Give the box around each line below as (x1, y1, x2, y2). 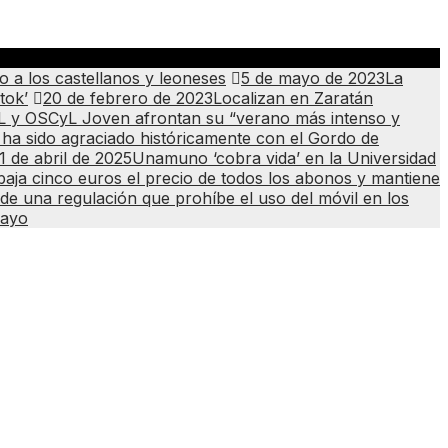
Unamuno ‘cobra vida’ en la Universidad (132, 148, 436, 168)
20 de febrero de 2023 (43, 88, 213, 108)
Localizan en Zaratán (213, 88, 373, 108)
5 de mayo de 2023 (241, 68, 385, 88)
